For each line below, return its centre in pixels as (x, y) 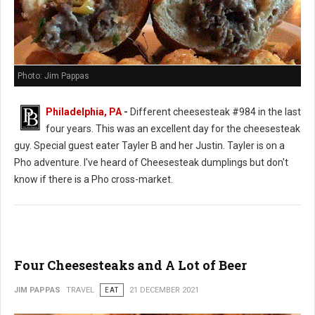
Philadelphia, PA (84, 112)
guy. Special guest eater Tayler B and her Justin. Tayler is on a (149, 146)
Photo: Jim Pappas (53, 76)
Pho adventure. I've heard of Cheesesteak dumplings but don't (151, 163)
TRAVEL (80, 290)
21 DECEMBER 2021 (164, 290)
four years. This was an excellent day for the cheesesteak (173, 129)
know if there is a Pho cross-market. (94, 180)
